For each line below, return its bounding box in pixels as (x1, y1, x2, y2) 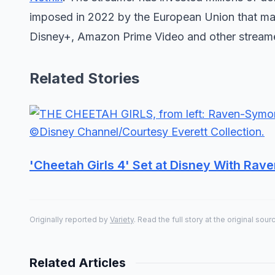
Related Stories (29, 69, 139, 87)
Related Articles (29, 255, 126, 270)
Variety (110, 215, 134, 224)
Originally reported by (29, 215, 110, 224)
